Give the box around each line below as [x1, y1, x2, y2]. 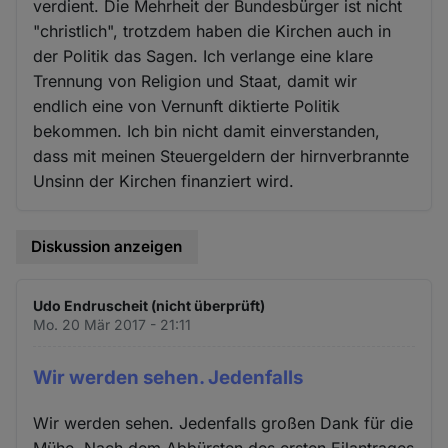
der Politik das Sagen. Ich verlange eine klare [33, 46, 374, 67]
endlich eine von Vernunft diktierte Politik [33, 96, 341, 117]
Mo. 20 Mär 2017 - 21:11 [33, 315, 192, 333]
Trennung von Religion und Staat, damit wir [33, 71, 358, 92]
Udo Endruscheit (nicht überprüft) [33, 296, 266, 314]
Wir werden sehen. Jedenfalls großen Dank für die [33, 412, 414, 433]
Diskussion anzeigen [31, 237, 183, 257]
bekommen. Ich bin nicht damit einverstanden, [33, 121, 381, 142]
